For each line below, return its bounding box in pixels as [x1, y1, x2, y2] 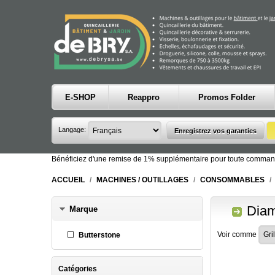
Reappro [128, 93, 160, 102]
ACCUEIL [52, 175, 85, 184]
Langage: [58, 126, 88, 134]
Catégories [58, 264, 97, 273]
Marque [69, 204, 98, 214]
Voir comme [217, 230, 257, 239]
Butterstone [79, 230, 120, 239]
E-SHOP [65, 93, 96, 102]
